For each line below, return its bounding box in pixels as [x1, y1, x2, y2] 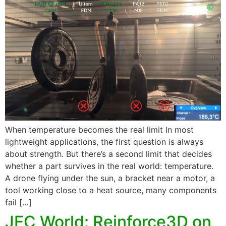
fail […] [5, 197, 32, 208]
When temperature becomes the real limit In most [5, 125, 194, 135]
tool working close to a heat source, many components [5, 185, 216, 196]
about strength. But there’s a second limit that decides [5, 149, 212, 159]
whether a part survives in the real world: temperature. [5, 161, 213, 172]
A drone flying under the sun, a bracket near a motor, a [5, 173, 215, 184]
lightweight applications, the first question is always [5, 137, 203, 147]
